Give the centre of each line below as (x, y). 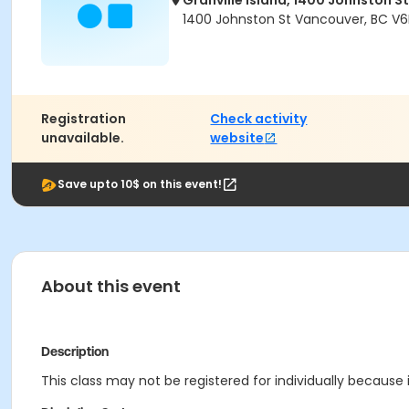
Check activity (259, 119)
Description (75, 351)
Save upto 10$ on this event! (140, 184)
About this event (111, 286)
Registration (84, 119)
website (237, 138)
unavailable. (83, 138)
